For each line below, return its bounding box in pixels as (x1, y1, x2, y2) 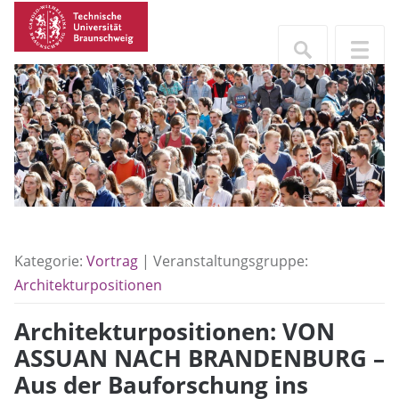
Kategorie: (14, 251, 86, 271)
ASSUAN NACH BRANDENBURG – (14, 343, 385, 375)
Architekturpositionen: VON (14, 316, 335, 348)
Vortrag (86, 251, 138, 271)
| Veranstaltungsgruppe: (138, 251, 308, 271)
